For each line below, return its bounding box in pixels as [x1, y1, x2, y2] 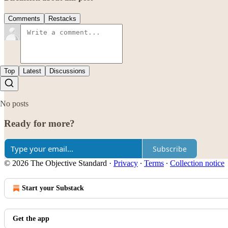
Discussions [49, 67, 85, 75]
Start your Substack [22, 184, 84, 192]
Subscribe [153, 144, 187, 154]
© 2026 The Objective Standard [4, 159, 107, 168]
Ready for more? [4, 118, 75, 129]
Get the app [13, 215, 49, 223]
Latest [23, 67, 41, 75]
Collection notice [170, 159, 224, 168]
